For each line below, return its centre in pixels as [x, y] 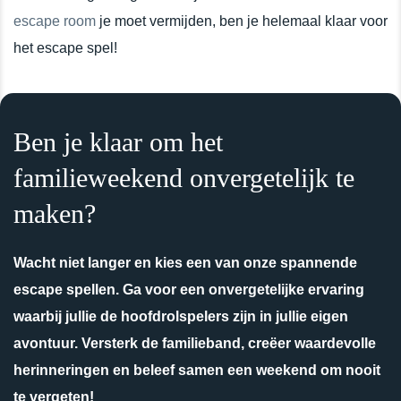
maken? [55, 213]
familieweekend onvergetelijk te [184, 177]
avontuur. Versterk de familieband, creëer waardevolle [195, 343]
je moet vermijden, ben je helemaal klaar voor [242, 21]
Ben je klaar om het [118, 141]
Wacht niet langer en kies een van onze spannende [185, 262]
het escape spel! [65, 47]
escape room [55, 21]
